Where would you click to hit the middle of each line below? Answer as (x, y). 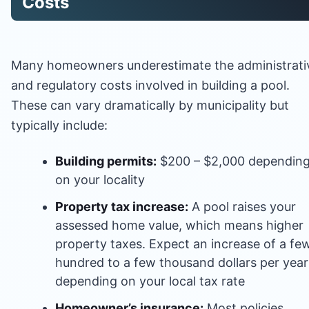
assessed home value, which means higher (179, 225)
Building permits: (106, 161)
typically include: (59, 125)
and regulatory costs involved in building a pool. (150, 85)
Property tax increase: (122, 206)
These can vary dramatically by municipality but (150, 105)
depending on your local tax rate (150, 281)
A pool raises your (242, 206)
